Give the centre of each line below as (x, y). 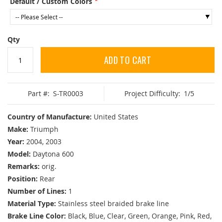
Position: (23, 179)
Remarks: (24, 166)
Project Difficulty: (153, 94)
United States (116, 117)
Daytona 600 (53, 154)
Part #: (38, 94)
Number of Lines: (37, 191)
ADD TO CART (128, 60)
